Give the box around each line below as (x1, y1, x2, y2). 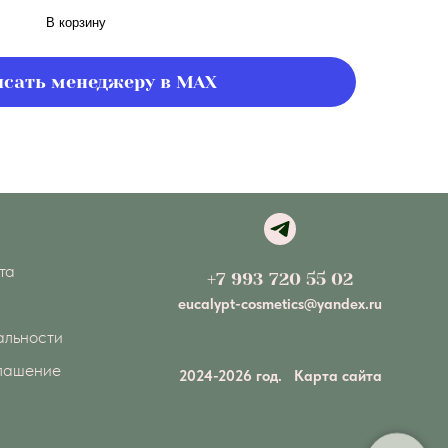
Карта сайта (293, 366, 382, 385)
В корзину (46, 14, 106, 30)
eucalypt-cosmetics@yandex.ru (178, 294, 382, 313)
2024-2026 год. (178, 366, 294, 385)
